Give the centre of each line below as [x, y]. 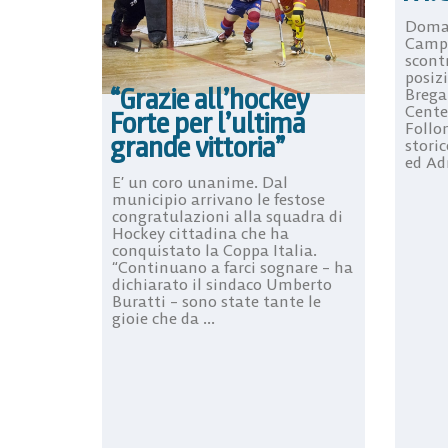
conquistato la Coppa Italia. [214, 250]
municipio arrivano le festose [218, 199]
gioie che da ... [163, 318]
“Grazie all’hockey [209, 99]
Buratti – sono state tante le [216, 301]
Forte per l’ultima [207, 123]
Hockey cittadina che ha [200, 233]
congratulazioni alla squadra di [227, 216]
